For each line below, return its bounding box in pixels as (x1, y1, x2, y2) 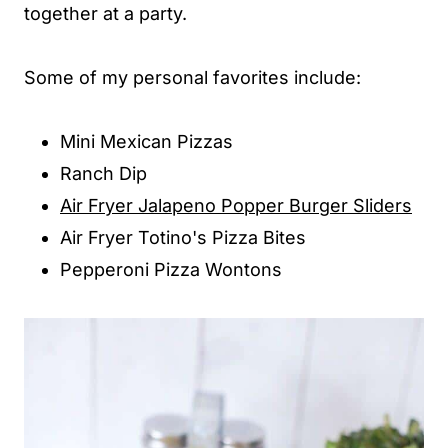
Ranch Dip (60, 162, 147, 184)
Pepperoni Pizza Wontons (60, 258, 282, 280)
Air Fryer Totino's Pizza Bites (60, 226, 306, 248)
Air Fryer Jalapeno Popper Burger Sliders (60, 194, 412, 216)
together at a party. (24, 2, 187, 24)
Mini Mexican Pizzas (60, 130, 233, 152)
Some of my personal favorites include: (24, 66, 361, 88)
